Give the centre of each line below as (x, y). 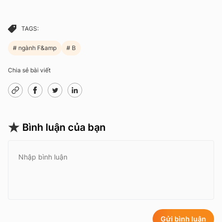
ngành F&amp (37, 48)
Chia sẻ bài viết (29, 70)
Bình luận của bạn (64, 127)
